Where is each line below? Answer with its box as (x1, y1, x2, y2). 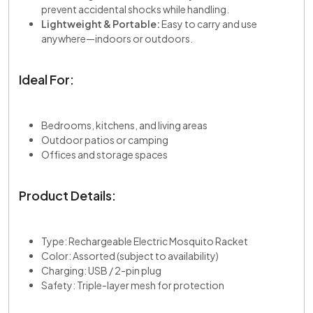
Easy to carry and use (160, 17, 257, 30)
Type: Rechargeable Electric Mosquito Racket (41, 235, 248, 247)
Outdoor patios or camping (41, 133, 168, 146)
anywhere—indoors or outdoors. (41, 32, 193, 45)
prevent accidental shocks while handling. (41, 3, 229, 15)
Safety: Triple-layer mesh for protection (41, 279, 224, 291)
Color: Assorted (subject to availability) (41, 249, 219, 262)
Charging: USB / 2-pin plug (41, 264, 163, 277)
